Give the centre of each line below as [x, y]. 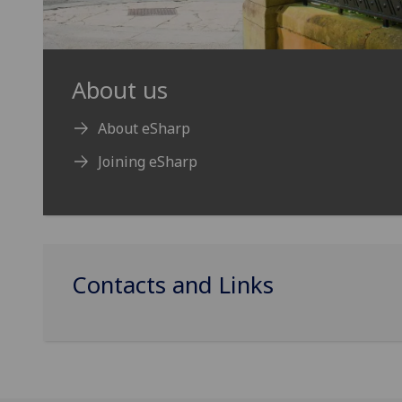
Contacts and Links [173, 284]
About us [120, 90]
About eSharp [144, 128]
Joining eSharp [147, 161]
